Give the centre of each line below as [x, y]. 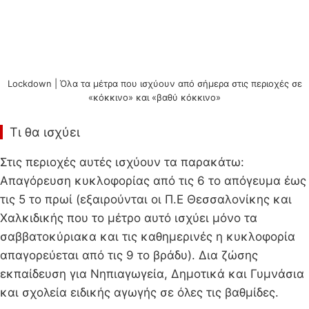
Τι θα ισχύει [45, 132]
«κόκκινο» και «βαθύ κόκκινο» [154, 97]
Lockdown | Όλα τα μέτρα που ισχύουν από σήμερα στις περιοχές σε [154, 83]
